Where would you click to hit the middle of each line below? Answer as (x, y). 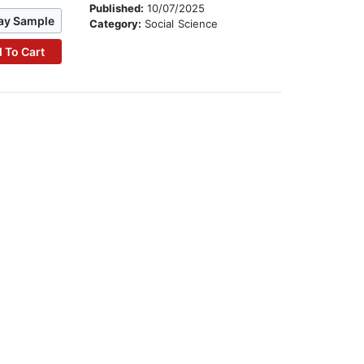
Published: (119, 9)
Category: (117, 24)
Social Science (182, 24)
